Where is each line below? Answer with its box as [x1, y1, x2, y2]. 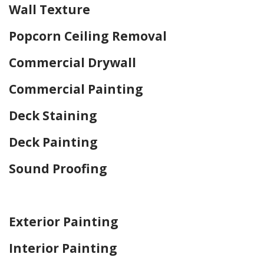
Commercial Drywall [9, 54, 136, 71]
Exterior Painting [9, 213, 118, 230]
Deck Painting [9, 133, 98, 150]
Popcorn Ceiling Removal [9, 27, 167, 44]
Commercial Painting [9, 80, 143, 97]
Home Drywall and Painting [9, 186, 156, 203]
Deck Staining [9, 107, 97, 124]
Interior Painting [9, 239, 117, 256]
